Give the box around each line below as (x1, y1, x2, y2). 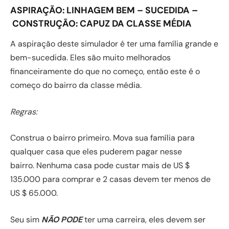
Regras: (10, 106, 37, 117)
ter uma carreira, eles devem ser (82, 214, 205, 225)
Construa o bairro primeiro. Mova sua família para (10, 132, 195, 144)
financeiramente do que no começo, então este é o (10, 66, 200, 77)
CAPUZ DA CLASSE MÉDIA (80, 18, 192, 30)
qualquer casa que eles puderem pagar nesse (10, 146, 182, 157)
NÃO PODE (41, 214, 82, 225)
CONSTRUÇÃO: (12, 18, 80, 30)
